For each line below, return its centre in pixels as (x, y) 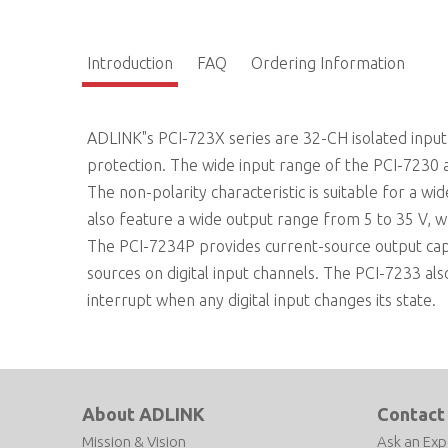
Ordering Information (328, 63)
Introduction (130, 63)
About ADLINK (143, 414)
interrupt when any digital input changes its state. (261, 300)
